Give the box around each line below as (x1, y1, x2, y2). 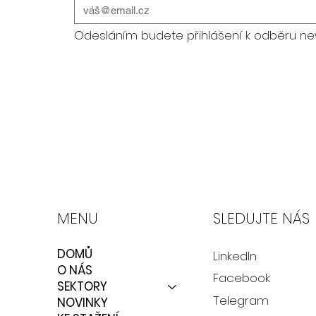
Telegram (213, 291, 269, 309)
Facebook (213, 269, 271, 287)
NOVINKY (56, 293, 108, 311)
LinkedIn (213, 247, 257, 265)
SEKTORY (56, 277, 107, 295)
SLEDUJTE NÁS (213, 208, 310, 229)
